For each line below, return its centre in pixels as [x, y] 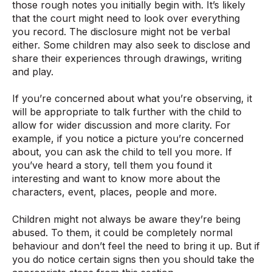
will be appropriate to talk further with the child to [127, 112]
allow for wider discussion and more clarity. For [121, 125]
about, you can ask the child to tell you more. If [122, 152]
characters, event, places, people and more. [114, 192]
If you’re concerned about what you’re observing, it [132, 99]
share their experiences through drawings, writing [127, 58]
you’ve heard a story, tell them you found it [112, 165]
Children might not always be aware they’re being [126, 219]
